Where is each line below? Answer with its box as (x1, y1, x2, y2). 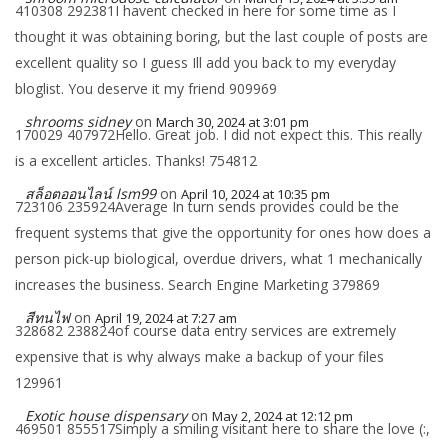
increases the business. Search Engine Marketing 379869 (15, 275, 380, 294)
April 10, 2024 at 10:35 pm (181, 185, 330, 203)
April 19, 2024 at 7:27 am (95, 309, 237, 327)
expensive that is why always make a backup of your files (15, 347, 384, 366)
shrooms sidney (25, 112, 131, 131)
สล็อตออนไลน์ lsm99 (25, 184, 156, 203)
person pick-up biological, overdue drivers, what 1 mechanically (15, 249, 422, 268)
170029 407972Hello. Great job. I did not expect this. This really (15, 125, 422, 144)
